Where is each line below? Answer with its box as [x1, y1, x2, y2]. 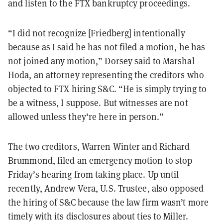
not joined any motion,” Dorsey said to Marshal [8, 54, 195, 67]
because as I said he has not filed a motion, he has [8, 40, 206, 53]
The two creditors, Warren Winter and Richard [8, 140, 190, 152]
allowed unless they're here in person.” [8, 110, 164, 122]
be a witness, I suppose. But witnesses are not [8, 96, 188, 109]
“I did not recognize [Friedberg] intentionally [8, 26, 185, 39]
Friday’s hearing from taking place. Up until [8, 168, 179, 180]
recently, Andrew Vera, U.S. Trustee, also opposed [8, 182, 204, 194]
